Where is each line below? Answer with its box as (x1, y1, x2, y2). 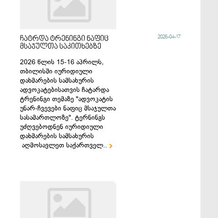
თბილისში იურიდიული (20, 67, 93, 76)
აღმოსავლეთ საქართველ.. (20, 141, 109, 150)
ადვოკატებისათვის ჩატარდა (20, 85, 109, 94)
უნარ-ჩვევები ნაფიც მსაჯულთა (20, 104, 116, 113)
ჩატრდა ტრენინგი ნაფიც (20, 35, 109, 43)
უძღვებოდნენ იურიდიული (20, 122, 104, 131)
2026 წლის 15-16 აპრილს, (20, 57, 104, 67)
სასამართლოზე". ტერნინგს (20, 113, 106, 122)
